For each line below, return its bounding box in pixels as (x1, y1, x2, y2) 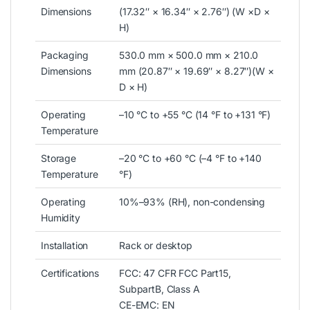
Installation (41, 239, 89, 251)
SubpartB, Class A (119, 282, 200, 295)
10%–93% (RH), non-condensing (119, 195, 266, 208)
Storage (41, 152, 77, 164)
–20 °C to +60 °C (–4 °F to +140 (119, 152, 262, 164)
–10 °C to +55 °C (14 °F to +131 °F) (119, 108, 271, 120)
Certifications (41, 266, 100, 279)
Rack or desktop (119, 239, 192, 251)
